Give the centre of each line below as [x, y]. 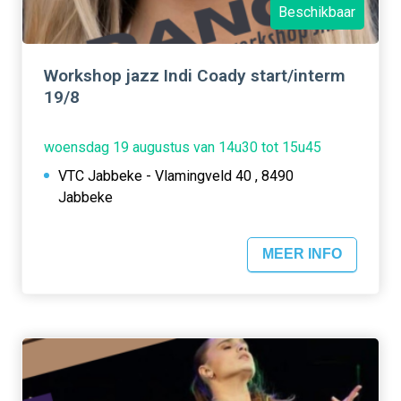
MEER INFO [302, 254]
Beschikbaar [317, 13]
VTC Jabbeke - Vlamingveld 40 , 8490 [176, 175]
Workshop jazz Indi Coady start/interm [195, 75]
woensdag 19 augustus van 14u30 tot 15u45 [183, 147]
